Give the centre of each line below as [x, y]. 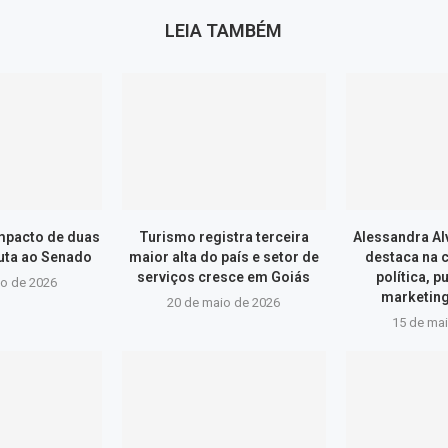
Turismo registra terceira [223, 236]
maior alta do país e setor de [223, 256]
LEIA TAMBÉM [224, 30]
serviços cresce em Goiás [224, 276]
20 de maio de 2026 [224, 302]
